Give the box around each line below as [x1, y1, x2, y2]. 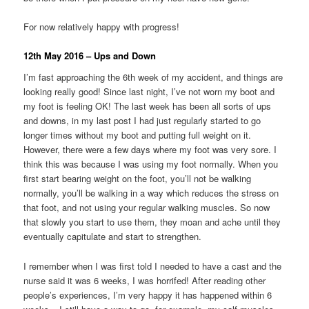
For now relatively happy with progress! [23, 19, 180, 33]
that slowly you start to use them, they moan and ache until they [23, 215, 281, 229]
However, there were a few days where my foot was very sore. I [23, 143, 277, 157]
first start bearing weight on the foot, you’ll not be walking [23, 172, 252, 186]
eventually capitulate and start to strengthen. [23, 230, 202, 243]
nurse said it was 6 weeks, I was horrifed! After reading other [23, 273, 266, 287]
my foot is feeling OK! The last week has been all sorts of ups [23, 99, 272, 113]
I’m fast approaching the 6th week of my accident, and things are [23, 70, 283, 84]
